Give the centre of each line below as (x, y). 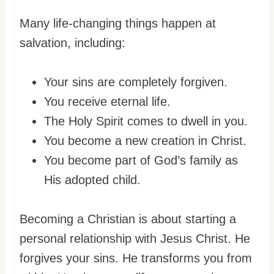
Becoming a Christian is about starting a (128, 219)
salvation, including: (72, 43)
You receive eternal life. (107, 102)
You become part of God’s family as (141, 161)
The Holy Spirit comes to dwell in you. (146, 121)
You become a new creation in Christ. (145, 141)
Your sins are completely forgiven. (136, 82)
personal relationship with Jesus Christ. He (135, 239)
